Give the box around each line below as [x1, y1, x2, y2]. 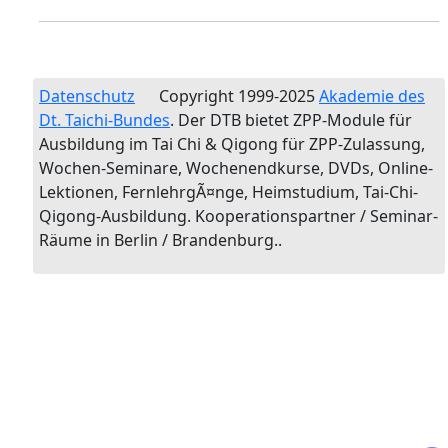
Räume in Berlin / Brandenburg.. [39, 229, 282, 251]
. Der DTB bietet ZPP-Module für [170, 109, 412, 131]
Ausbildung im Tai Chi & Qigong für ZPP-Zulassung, [39, 133, 425, 155]
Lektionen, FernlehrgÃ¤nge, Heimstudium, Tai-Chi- [39, 181, 418, 203]
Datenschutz [39, 85, 135, 107]
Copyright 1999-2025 [147, 85, 319, 107]
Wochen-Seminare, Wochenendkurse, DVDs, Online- [39, 157, 433, 179]
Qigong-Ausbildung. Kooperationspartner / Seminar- [39, 205, 438, 227]
